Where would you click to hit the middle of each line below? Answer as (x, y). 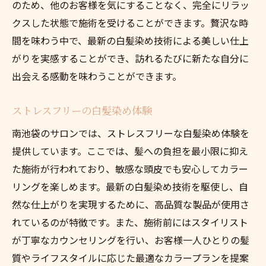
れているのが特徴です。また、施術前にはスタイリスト (130, 222)
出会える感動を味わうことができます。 (97, 76)
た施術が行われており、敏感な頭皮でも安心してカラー (130, 168)
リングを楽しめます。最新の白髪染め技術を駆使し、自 (130, 186)
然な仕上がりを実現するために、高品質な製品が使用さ (131, 204)
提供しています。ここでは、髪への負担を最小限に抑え (130, 151)
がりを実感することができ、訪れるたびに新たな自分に (130, 58)
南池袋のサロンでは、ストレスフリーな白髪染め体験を (131, 133)
